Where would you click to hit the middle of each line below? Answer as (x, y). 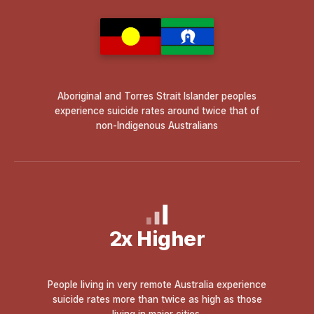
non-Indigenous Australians (157, 125)
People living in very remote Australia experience (157, 284)
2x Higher (157, 238)
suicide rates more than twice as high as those (157, 299)
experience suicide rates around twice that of (157, 110)
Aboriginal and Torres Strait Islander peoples (157, 96)
